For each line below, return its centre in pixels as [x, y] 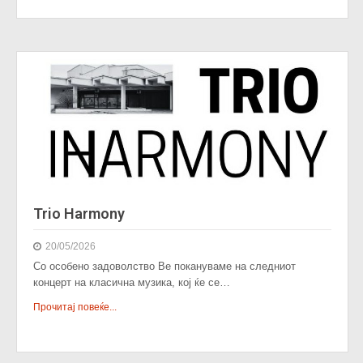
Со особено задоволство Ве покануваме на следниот [164, 266]
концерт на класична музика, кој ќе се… [132, 282]
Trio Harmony [79, 214]
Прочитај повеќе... [75, 307]
